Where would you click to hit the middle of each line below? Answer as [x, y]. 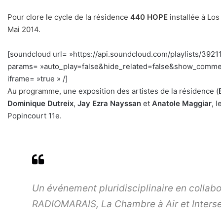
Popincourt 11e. [35, 116]
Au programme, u [37, 91]
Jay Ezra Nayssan [109, 104]
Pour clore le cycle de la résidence [68, 17]
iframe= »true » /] [39, 79]
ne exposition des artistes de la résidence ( [143, 91]
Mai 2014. [24, 30]
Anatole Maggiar [182, 104]
